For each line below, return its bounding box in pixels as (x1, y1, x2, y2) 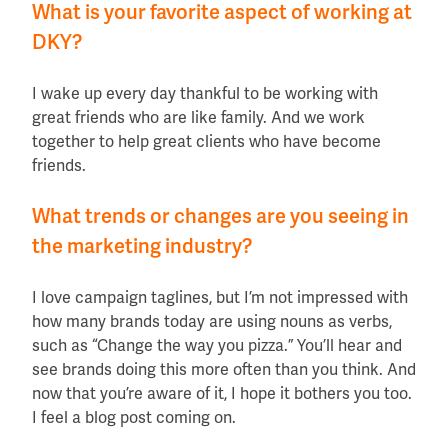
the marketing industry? (32, 233, 252, 259)
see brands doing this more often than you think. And (32, 359, 416, 380)
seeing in (328, 203, 409, 229)
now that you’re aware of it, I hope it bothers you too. (32, 383, 412, 404)
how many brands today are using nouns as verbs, (32, 311, 392, 332)
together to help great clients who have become (32, 131, 381, 152)
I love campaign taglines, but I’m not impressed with (32, 287, 408, 308)
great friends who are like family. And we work (32, 107, 365, 128)
